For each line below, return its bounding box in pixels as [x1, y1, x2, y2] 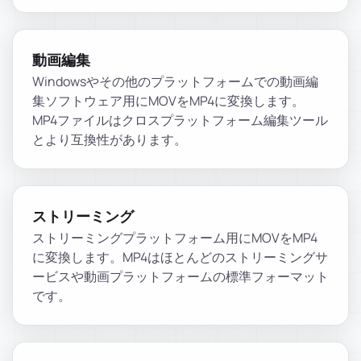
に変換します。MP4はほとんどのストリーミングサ [32, 248, 328, 266]
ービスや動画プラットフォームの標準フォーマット [32, 268, 329, 285]
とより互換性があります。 [32, 131, 187, 148]
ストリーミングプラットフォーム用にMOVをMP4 [32, 229, 317, 247]
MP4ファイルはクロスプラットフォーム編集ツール [32, 111, 328, 129]
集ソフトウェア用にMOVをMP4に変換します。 [32, 92, 305, 110]
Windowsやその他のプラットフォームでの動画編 [32, 73, 318, 90]
